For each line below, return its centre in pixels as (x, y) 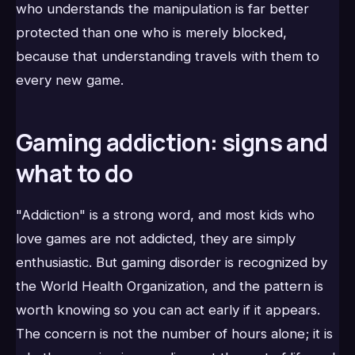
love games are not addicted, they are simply (156, 239)
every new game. (70, 80)
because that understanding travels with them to (168, 57)
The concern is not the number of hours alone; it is (174, 334)
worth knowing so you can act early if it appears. (168, 310)
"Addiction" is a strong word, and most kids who (165, 215)
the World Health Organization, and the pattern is (170, 286)
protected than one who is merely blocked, (151, 33)
